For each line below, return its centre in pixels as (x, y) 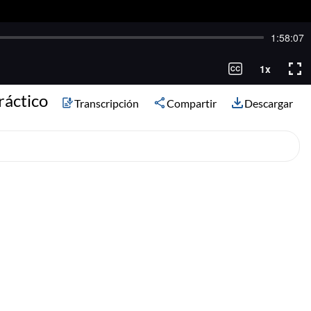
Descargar (269, 103)
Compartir (192, 103)
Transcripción (107, 103)
